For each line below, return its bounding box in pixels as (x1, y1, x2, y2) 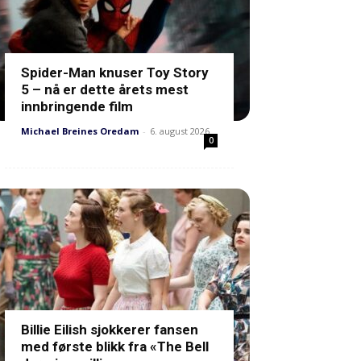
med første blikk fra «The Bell (21, 338, 209, 355)
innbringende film (21, 98, 133, 114)
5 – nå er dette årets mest (21, 81, 189, 98)
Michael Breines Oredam (21, 125, 139, 137)
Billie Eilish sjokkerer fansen (21, 322, 198, 338)
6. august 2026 (150, 125, 210, 137)
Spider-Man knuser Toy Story (21, 64, 209, 81)
